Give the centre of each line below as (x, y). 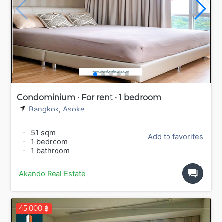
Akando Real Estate (52, 174)
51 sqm (42, 133)
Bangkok (44, 109)
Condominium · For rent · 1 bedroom (89, 97)
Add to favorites (175, 137)
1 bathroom (49, 151)
